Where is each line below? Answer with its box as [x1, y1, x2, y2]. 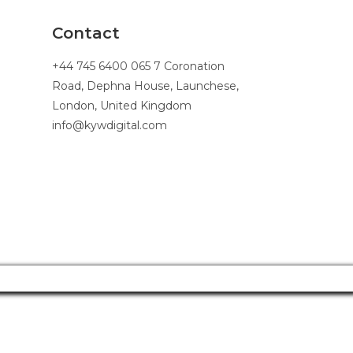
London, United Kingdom [52, 98, 191, 113]
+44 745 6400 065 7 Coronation [52, 59, 225, 73]
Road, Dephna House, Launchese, [52, 79, 239, 93]
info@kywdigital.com [52, 118, 167, 132]
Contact [52, 24, 120, 43]
